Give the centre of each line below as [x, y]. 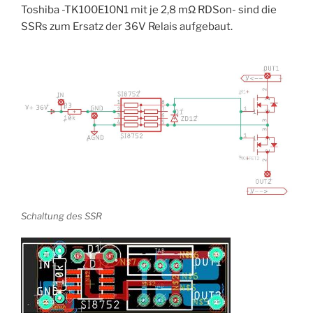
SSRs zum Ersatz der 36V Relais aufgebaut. [127, 27]
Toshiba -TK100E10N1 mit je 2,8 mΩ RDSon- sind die [149, 10]
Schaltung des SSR [61, 216]
